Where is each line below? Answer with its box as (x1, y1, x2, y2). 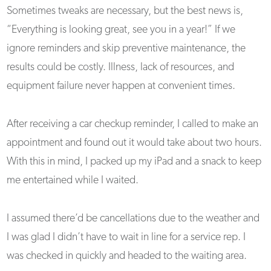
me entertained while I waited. (7, 174, 139, 186)
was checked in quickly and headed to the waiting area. (7, 250, 247, 262)
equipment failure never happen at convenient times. (7, 80, 236, 92)
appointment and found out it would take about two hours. (7, 137, 263, 149)
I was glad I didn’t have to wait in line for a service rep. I (7, 231, 246, 243)
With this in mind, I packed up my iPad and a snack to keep (7, 155, 262, 168)
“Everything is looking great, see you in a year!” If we (7, 24, 236, 36)
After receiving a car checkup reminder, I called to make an (7, 118, 259, 130)
